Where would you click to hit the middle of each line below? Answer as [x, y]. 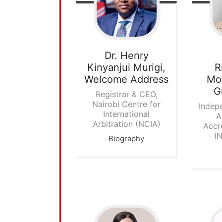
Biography [127, 138]
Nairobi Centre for [127, 104]
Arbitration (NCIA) [126, 124]
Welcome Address [127, 79]
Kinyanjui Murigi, [127, 67]
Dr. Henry [126, 55]
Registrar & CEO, [126, 94]
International [127, 114]
